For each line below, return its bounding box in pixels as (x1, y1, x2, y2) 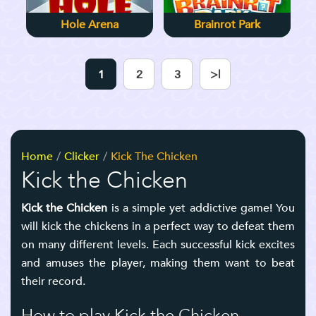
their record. (21, 274, 85, 289)
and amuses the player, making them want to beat (21, 255, 295, 271)
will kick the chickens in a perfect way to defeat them (21, 219, 295, 234)
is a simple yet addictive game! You (107, 200, 296, 216)
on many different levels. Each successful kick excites (21, 237, 295, 253)
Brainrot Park (193, 17, 260, 32)
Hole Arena (60, 17, 119, 32)
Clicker (64, 149, 99, 164)
